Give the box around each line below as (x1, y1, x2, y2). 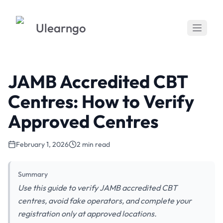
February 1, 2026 (16, 140, 69, 149)
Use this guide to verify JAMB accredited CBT (18, 183, 177, 193)
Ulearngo (36, 20, 86, 35)
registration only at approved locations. (18, 209, 157, 219)
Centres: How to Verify (8, 90, 194, 112)
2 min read (77, 140, 110, 149)
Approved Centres (8, 110, 158, 132)
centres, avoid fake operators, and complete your (18, 196, 192, 206)
